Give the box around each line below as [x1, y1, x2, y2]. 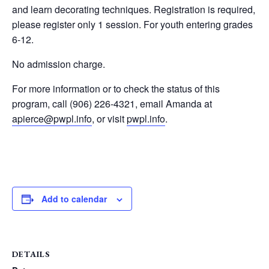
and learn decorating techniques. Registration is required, [12, 2, 255, 16]
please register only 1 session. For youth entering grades [12, 17, 253, 31]
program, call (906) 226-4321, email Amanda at [12, 97, 212, 110]
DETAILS [12, 249, 50, 259]
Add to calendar [41, 193, 107, 205]
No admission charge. [12, 57, 107, 71]
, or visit [92, 112, 127, 125]
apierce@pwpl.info [12, 112, 92, 125]
